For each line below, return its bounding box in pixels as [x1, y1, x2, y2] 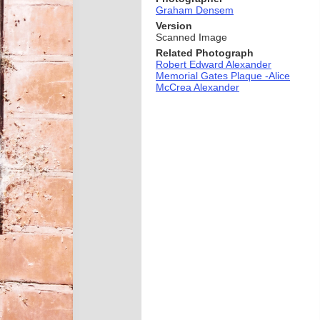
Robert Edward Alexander [156, 59, 271, 70]
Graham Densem [156, 4, 234, 16]
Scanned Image [156, 31, 227, 43]
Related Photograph [156, 47, 254, 59]
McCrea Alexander [156, 81, 239, 93]
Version [156, 20, 192, 31]
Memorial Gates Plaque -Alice [156, 70, 290, 81]
